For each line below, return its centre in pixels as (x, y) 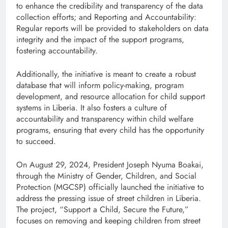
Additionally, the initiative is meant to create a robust (106, 74)
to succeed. (36, 141)
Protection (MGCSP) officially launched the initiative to (110, 187)
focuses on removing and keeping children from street (108, 221)
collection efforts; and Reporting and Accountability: (106, 17)
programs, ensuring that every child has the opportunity (110, 130)
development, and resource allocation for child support (111, 97)
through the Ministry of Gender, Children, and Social (106, 176)
